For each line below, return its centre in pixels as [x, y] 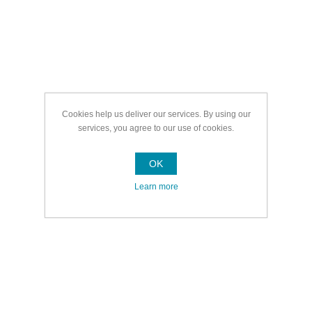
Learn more [156, 187]
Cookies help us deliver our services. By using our [156, 114]
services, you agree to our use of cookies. [156, 128]
